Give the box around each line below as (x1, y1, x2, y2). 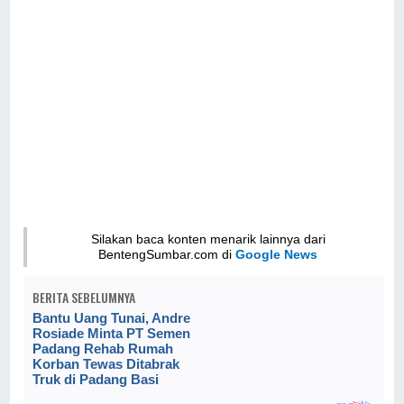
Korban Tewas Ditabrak (32, 356, 180, 372)
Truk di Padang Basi (32, 372, 160, 388)
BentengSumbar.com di (98, 247, 236, 262)
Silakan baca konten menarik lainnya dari (90, 232, 326, 247)
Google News (235, 247, 318, 262)
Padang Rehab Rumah (32, 341, 174, 357)
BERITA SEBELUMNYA (32, 288, 136, 308)
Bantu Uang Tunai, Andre (32, 310, 191, 326)
